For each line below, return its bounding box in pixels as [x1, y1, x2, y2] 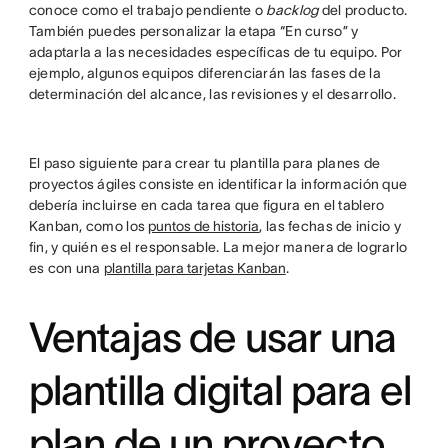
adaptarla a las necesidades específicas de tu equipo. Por [28, 44, 403, 60]
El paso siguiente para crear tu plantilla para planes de [28, 155, 381, 171]
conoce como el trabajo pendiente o [28, 2, 267, 18]
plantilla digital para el [28, 367, 411, 413]
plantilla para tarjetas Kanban [103, 260, 286, 276]
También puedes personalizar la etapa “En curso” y [28, 23, 359, 39]
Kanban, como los [28, 218, 149, 234]
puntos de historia [148, 218, 260, 234]
